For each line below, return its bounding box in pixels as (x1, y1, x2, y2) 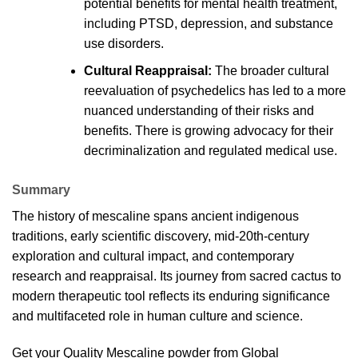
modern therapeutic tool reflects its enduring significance (12, 289, 330, 304)
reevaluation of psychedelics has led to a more (83, 84, 346, 98)
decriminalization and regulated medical (83, 144, 313, 158)
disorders (107, 36, 161, 50)
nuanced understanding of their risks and (83, 104, 314, 118)
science (256, 309, 300, 324)
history (38, 209, 75, 224)
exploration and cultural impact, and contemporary (12, 249, 294, 264)
